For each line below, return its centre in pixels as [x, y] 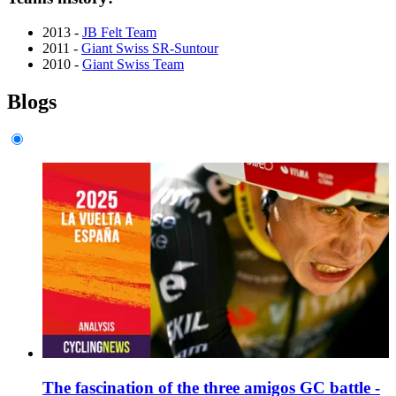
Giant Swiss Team [133, 64]
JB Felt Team [119, 32]
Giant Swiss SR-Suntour [150, 48]
